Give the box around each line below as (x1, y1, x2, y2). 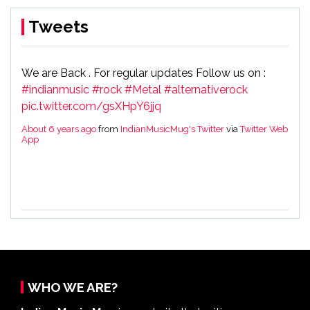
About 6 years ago (21, 123, 96, 134)
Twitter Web (240, 123, 288, 134)
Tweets (28, 16, 89, 37)
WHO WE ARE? (28, 280, 118, 295)
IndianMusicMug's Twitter (120, 123, 224, 134)
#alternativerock (164, 82, 248, 96)
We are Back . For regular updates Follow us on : (21, 66, 266, 80)
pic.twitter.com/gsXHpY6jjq (21, 99, 161, 113)
